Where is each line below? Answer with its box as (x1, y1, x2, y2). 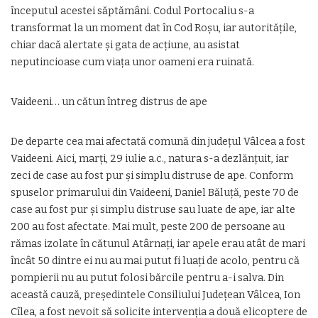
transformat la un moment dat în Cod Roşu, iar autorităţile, (11, 22, 297, 34)
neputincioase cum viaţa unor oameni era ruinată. (11, 56, 254, 68)
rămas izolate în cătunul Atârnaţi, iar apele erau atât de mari (11, 238, 305, 250)
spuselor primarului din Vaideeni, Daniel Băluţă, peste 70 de (11, 187, 299, 199)
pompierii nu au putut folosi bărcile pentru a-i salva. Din (11, 272, 284, 284)
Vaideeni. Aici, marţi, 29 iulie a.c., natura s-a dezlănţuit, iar (11, 153, 289, 165)
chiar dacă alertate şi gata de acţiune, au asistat (11, 39, 240, 51)
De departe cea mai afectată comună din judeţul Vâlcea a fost (11, 136, 305, 148)
